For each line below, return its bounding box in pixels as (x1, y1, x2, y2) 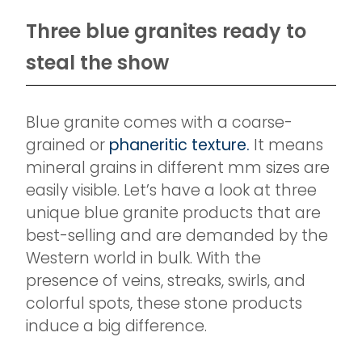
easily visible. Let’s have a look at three (26, 179, 317, 201)
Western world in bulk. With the (26, 247, 261, 269)
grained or (26, 134, 105, 156)
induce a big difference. (26, 315, 207, 337)
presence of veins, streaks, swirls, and (26, 270, 305, 292)
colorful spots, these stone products (26, 293, 302, 314)
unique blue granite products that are (26, 202, 321, 224)
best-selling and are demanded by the (26, 225, 328, 246)
